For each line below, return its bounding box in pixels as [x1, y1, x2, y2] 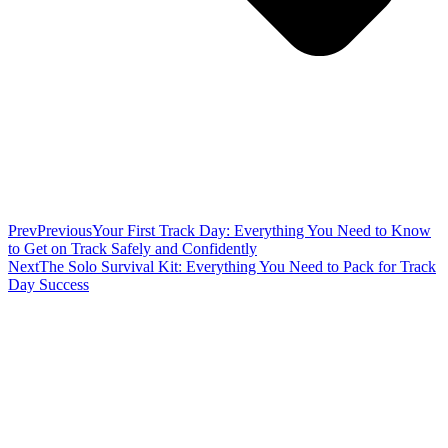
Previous [37, 221, 92, 239]
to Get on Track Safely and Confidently [8, 239, 257, 257]
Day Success [8, 275, 89, 293]
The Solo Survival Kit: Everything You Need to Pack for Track [39, 257, 436, 275]
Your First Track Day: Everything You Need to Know [92, 221, 431, 239]
